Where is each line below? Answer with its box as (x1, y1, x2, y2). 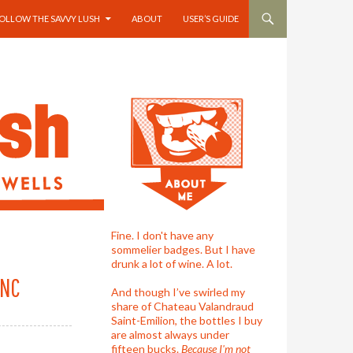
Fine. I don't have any (111, 229, 214, 242)
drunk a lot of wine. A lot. (111, 257, 233, 270)
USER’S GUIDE (183, 13, 239, 24)
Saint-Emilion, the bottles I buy (111, 314, 263, 327)
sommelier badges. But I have (111, 243, 256, 256)
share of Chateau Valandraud (111, 299, 255, 313)
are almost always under (111, 328, 230, 341)
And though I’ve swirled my (111, 285, 246, 299)
